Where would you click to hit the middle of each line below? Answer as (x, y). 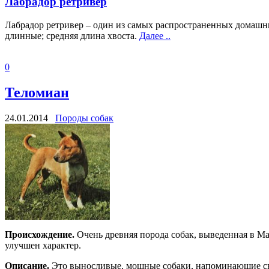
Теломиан (37, 92)
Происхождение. (40, 234)
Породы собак (84, 118)
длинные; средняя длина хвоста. (72, 35)
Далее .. (155, 35)
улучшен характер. (43, 245)
